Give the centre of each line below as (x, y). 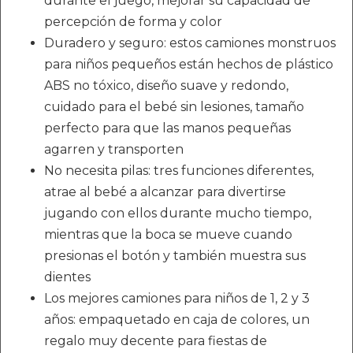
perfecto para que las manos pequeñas (167, 128)
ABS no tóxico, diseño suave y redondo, (166, 85)
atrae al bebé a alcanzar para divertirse (165, 192)
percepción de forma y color (133, 22)
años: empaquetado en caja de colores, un (177, 320)
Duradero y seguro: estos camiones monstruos (190, 43)
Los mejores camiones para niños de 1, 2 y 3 (177, 298)
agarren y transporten (114, 149)
